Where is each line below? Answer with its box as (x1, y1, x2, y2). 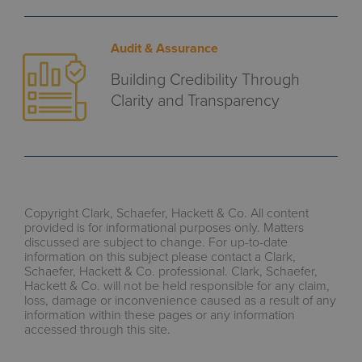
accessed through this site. (24, 320, 170, 338)
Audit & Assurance (110, 39, 218, 57)
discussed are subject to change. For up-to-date (24, 233, 288, 250)
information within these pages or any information (24, 305, 295, 323)
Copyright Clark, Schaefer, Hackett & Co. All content (24, 204, 309, 221)
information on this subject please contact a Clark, (24, 247, 296, 265)
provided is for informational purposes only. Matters (24, 218, 304, 236)
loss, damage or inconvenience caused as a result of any (24, 291, 336, 309)
